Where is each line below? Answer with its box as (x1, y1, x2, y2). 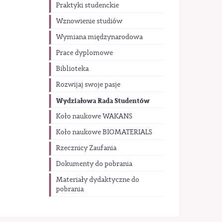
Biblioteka (55, 64, 89, 74)
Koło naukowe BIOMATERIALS (55, 128, 152, 137)
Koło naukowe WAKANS (55, 112, 132, 121)
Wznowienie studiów (55, 17, 122, 26)
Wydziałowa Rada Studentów (55, 96, 150, 106)
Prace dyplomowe (55, 49, 113, 58)
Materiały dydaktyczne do (55, 175, 139, 185)
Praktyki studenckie (55, 1, 119, 10)
